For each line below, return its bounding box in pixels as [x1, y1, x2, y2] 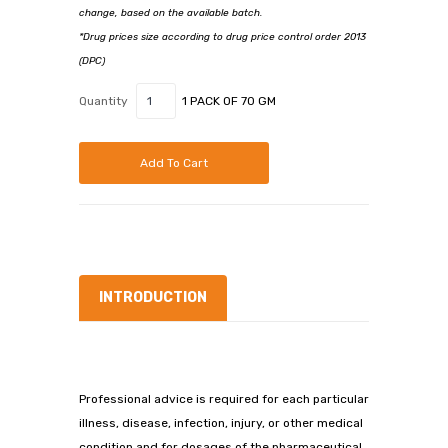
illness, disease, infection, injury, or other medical [79, 416, 363, 431]
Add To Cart [140, 156, 208, 171]
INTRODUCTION [99, 289, 207, 307]
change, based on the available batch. [79, 7, 262, 20]
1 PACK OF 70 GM [179, 94, 276, 109]
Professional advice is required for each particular [79, 392, 369, 407]
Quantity [79, 94, 128, 109]
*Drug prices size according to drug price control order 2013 [79, 31, 366, 44]
